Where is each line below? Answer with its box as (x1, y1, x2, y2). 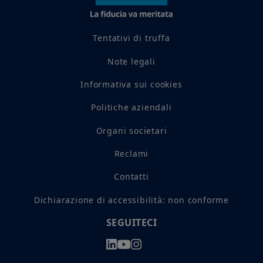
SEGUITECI (106, 215, 157, 229)
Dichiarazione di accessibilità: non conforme (33, 194, 230, 205)
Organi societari (96, 124, 167, 136)
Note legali (107, 55, 156, 67)
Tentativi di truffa (93, 32, 170, 44)
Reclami (114, 148, 149, 160)
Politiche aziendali (91, 102, 172, 113)
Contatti (114, 171, 149, 183)
